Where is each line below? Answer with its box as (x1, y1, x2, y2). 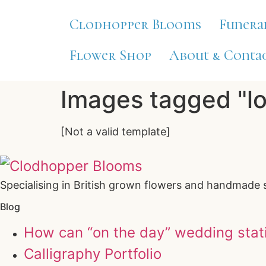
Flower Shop (69, 47, 151, 64)
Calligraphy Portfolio (24, 245, 161, 263)
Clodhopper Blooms (69, 16, 201, 33)
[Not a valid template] (61, 125, 170, 138)
